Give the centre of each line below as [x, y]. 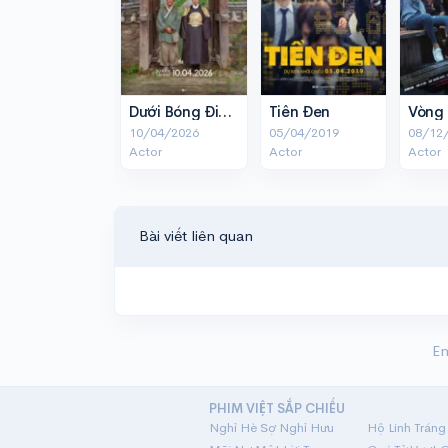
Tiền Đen [299, 111]
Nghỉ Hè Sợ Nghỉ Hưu [271, 427]
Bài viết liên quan [196, 236]
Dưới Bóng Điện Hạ [225, 111]
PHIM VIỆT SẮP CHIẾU [276, 408]
